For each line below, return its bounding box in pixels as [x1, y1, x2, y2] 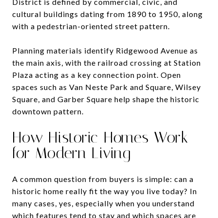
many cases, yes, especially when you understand [12, 198, 195, 208]
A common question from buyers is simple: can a [12, 174, 194, 183]
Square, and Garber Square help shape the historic [12, 94, 200, 104]
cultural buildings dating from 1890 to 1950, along [12, 9, 203, 18]
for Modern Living [12, 143, 131, 162]
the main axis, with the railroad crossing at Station [12, 57, 201, 67]
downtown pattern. [12, 106, 84, 116]
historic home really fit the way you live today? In [12, 186, 197, 196]
